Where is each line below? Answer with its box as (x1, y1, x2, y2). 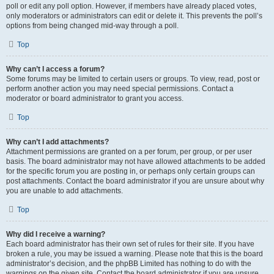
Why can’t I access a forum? (6, 65, 105, 73)
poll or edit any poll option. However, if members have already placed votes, (6, 2, 256, 10)
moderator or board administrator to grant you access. (6, 94, 183, 103)
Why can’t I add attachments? (6, 138, 109, 146)
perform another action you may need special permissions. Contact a (6, 84, 234, 93)
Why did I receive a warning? (6, 230, 105, 239)
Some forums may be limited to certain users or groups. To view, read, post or (6, 75, 260, 83)
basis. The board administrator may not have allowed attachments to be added (6, 157, 265, 166)
